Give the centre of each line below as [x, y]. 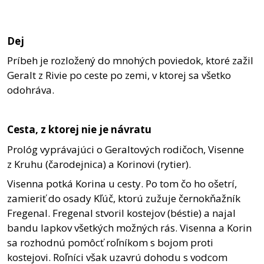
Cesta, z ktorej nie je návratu [79, 130]
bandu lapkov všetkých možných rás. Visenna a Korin [129, 228]
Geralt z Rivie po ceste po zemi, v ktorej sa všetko [119, 75]
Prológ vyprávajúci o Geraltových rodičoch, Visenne [126, 149]
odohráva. [31, 90]
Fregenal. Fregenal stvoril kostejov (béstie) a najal [121, 213]
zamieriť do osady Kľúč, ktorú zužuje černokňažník [124, 199]
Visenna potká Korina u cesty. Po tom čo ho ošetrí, [122, 184]
